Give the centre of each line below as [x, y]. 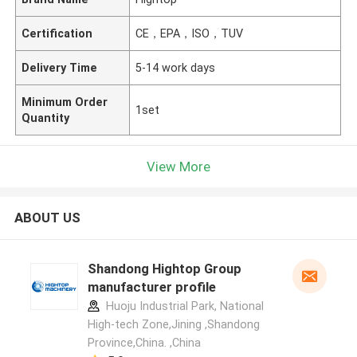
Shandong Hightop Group [164, 269]
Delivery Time [60, 67]
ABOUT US [47, 218]
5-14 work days [176, 67]
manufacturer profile [151, 287]
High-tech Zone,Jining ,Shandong [173, 325]
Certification [57, 33]
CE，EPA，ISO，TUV [190, 33]
